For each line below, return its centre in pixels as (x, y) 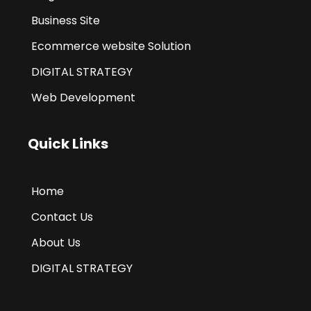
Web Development (83, 98)
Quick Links (68, 144)
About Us (56, 243)
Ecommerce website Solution (111, 46)
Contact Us (62, 217)
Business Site (66, 20)
